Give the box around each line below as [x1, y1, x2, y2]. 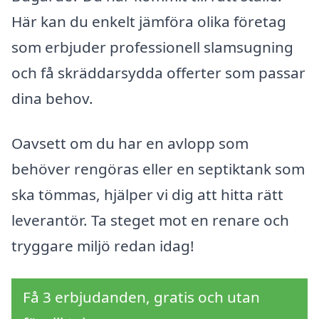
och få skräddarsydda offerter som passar [11, 62, 305, 83]
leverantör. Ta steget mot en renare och [11, 210, 289, 231]
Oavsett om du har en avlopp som [11, 133, 249, 154]
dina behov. [11, 88, 93, 108]
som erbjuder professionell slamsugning [11, 36, 293, 57]
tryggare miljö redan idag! [11, 236, 194, 256]
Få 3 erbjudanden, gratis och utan [23, 287, 260, 308]
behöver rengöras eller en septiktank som [11, 159, 305, 179]
